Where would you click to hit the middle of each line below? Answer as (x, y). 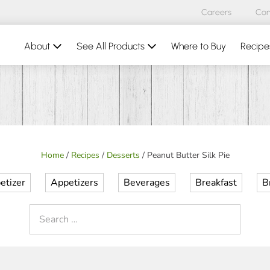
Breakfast (216, 183)
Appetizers (74, 183)
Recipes (85, 155)
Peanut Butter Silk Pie (188, 155)
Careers (216, 12)
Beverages (147, 183)
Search (44, 210)
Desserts (123, 155)
